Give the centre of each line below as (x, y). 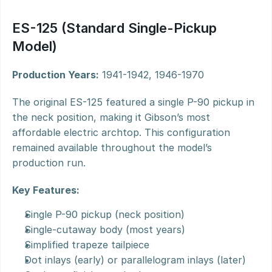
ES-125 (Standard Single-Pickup (114, 28)
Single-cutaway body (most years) (105, 229)
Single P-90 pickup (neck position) (104, 214)
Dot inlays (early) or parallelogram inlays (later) (135, 260)
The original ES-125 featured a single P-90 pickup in (133, 102)
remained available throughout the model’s (112, 148)
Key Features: (46, 190)
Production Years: (56, 75)
